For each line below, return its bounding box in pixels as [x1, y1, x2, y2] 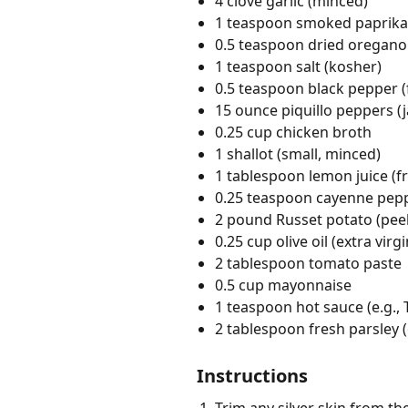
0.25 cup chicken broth [215, 122, 372, 143]
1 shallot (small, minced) [215, 144, 381, 165]
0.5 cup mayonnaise [215, 275, 352, 296]
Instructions [197, 363, 308, 389]
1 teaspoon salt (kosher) [215, 56, 382, 77]
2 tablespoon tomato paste [215, 253, 402, 274]
